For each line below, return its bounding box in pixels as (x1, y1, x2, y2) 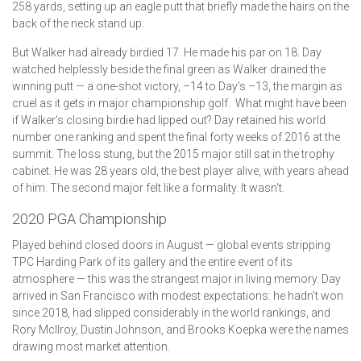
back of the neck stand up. (12, 17, 144, 31)
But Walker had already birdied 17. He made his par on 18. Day (12, 46, 322, 60)
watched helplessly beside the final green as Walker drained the (12, 63, 326, 77)
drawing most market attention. (12, 340, 170, 354)
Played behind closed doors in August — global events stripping (12, 239, 330, 252)
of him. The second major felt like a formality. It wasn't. (12, 181, 287, 195)
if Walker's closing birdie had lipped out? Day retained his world (12, 114, 326, 127)
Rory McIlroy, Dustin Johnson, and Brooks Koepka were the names (12, 323, 349, 337)
